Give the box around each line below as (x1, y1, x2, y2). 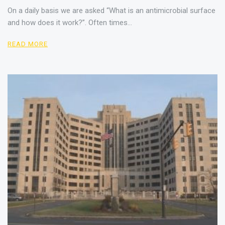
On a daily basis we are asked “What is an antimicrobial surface (8, 6, 215, 15)
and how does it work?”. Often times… (8, 18, 132, 27)
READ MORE (8, 40, 48, 48)
